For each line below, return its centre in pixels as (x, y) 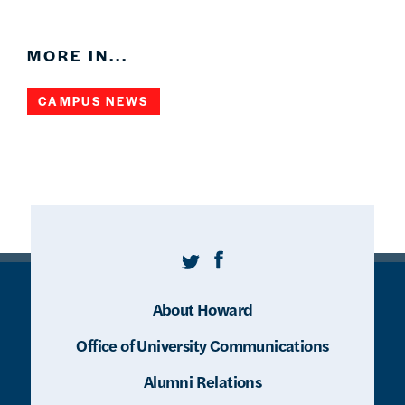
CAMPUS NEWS (94, 101)
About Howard (202, 309)
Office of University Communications (202, 345)
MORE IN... (78, 56)
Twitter (206, 264)
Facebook (246, 264)
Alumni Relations (202, 381)
